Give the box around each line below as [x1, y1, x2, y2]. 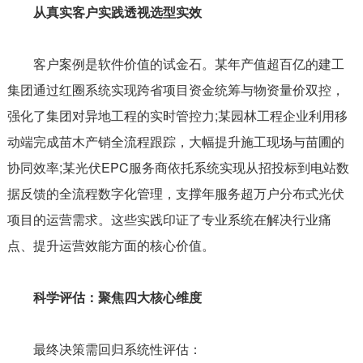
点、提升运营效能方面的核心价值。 [6, 235, 215, 254]
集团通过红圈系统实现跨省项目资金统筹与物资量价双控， [6, 79, 344, 99]
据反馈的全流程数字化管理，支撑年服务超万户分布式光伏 [6, 183, 344, 203]
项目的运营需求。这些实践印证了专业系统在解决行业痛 [6, 209, 331, 228]
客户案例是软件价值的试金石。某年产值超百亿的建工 [6, 53, 344, 73]
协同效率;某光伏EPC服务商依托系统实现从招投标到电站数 [6, 157, 349, 177]
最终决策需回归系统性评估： [6, 339, 202, 358]
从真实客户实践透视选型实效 [6, 2, 202, 21]
